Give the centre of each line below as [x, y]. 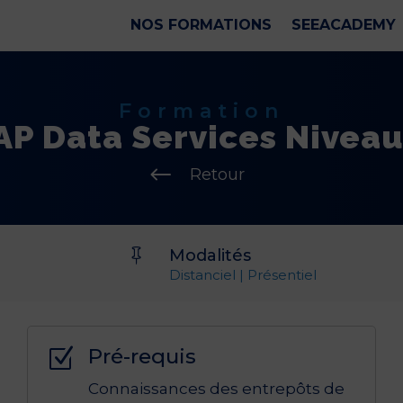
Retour [217, 175]
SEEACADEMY [343, 25]
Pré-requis [143, 357]
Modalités [210, 256]
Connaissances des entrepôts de [217, 389]
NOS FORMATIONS [201, 25]
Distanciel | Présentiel [242, 275]
